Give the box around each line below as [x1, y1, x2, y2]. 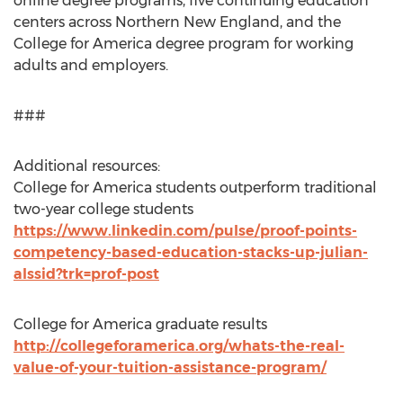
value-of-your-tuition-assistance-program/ [13, 359, 327, 376]
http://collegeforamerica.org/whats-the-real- [13, 337, 345, 354]
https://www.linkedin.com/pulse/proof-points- [13, 222, 357, 239]
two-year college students [13, 201, 193, 218]
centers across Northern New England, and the [13, 13, 341, 31]
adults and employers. [13, 57, 168, 74]
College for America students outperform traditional [13, 179, 377, 196]
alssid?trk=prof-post [13, 265, 159, 282]
